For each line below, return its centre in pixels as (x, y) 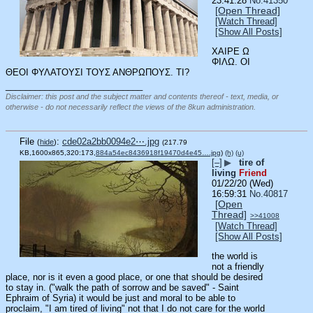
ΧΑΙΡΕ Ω (231, 52)
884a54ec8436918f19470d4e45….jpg (158, 152)
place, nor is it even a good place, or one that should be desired (134, 277)
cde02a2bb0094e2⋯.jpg (111, 141)
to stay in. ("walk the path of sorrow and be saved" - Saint (122, 288)
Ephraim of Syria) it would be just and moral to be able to (121, 298)
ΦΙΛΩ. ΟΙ (231, 62)
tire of (252, 162)
